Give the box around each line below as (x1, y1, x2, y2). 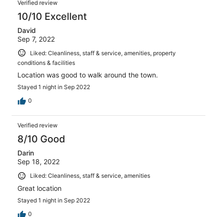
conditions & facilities (17, 59, 75, 67)
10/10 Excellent (17, 10, 87, 22)
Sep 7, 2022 (17, 34, 55, 43)
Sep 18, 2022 (17, 157, 60, 166)
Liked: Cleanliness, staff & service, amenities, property (30, 49, 176, 57)
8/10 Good (17, 133, 65, 145)
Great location (17, 184, 62, 192)
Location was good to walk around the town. (17, 71, 158, 79)
